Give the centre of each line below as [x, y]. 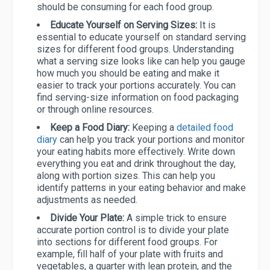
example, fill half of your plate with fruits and [130, 254]
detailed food [205, 128]
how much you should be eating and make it [128, 74]
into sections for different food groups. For [127, 242]
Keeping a [154, 128]
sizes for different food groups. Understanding [135, 49]
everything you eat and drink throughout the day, [136, 164]
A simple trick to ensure [177, 218]
